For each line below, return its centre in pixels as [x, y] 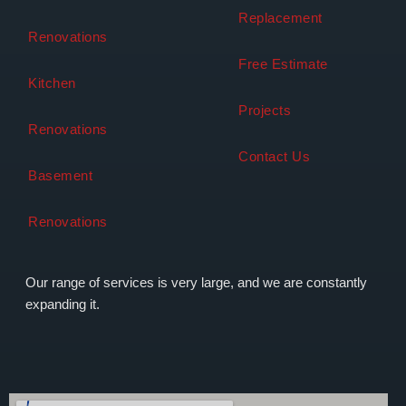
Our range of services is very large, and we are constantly [196, 283]
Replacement [280, 18]
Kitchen [52, 83]
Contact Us [274, 157]
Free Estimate [283, 64]
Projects [265, 111]
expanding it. [63, 304]
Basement [60, 176]
